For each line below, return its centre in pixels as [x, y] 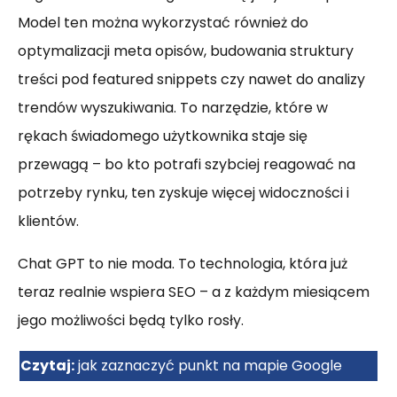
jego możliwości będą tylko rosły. [131, 320]
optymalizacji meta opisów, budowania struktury [186, 51]
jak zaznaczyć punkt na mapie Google [210, 366]
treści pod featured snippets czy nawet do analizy [191, 79]
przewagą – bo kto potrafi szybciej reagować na [187, 164]
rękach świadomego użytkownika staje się [163, 136]
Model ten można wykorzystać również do [163, 23]
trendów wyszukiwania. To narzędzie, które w [173, 108]
